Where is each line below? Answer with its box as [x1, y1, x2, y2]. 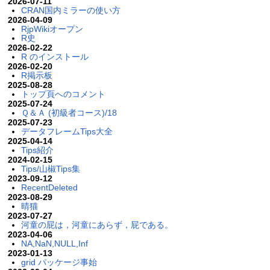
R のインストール [20, 51, 89, 61]
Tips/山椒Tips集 [20, 163, 80, 174]
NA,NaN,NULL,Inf [20, 238, 88, 248]
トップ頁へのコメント [20, 89, 105, 99]
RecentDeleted [20, 182, 78, 192]
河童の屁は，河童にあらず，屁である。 [20, 219, 173, 230]
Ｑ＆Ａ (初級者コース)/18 [20, 107, 117, 118]
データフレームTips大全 [20, 126, 113, 136]
